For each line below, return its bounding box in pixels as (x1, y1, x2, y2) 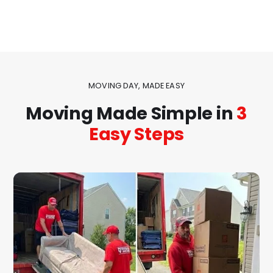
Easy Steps (88, 121, 185, 146)
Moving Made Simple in (26, 101, 236, 126)
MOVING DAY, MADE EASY (88, 80, 185, 91)
